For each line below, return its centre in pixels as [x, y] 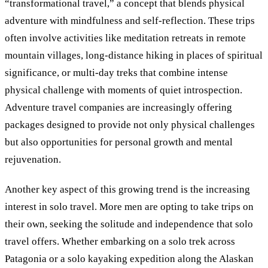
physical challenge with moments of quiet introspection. [124, 90]
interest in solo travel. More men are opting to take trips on [129, 207]
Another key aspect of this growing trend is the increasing [127, 190]
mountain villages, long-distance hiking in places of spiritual [134, 56]
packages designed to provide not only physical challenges [130, 125]
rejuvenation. [33, 160]
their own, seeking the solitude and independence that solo [129, 224]
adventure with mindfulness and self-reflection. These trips [130, 21]
